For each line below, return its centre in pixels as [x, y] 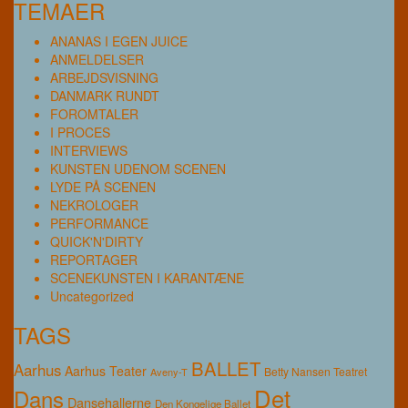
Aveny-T [169, 371]
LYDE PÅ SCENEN [103, 186]
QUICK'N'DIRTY [97, 241]
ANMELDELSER [97, 59]
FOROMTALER [94, 113]
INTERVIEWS [89, 150]
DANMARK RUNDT [105, 95]
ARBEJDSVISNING [104, 77]
